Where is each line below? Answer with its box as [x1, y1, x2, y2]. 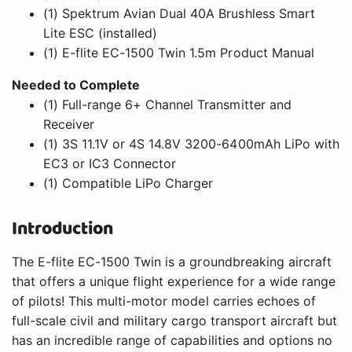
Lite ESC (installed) [43, 25, 158, 42]
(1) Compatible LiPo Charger [43, 175, 214, 192]
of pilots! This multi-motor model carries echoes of [12, 293, 316, 310]
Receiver [43, 116, 95, 133]
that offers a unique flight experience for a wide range [12, 273, 335, 290]
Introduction [12, 215, 114, 244]
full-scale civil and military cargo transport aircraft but [12, 313, 337, 329]
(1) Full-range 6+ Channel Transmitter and [43, 97, 291, 113]
